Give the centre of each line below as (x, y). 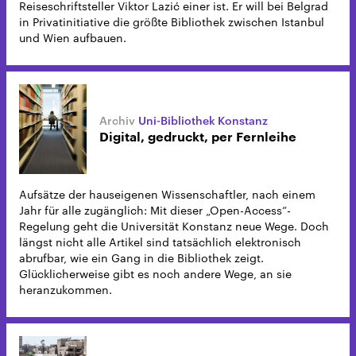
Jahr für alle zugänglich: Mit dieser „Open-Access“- (155, 211)
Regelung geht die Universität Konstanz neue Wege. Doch (174, 226)
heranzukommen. (66, 290)
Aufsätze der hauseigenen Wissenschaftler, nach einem (167, 195)
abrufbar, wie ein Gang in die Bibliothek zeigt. (141, 258)
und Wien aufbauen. (73, 38)
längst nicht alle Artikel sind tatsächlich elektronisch (160, 242)
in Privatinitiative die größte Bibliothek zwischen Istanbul (172, 22)
